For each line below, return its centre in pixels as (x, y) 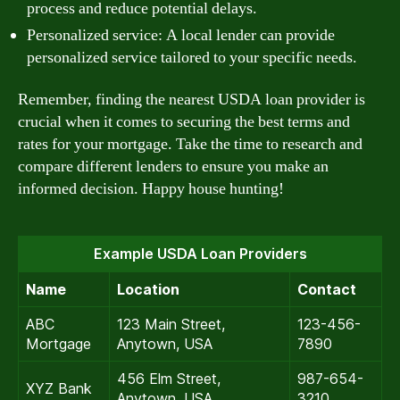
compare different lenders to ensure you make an (173, 167)
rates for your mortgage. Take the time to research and (190, 144)
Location (148, 289)
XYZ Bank (59, 388)
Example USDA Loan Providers (200, 254)
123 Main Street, (171, 324)
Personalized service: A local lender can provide (181, 35)
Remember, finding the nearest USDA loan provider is (192, 100)
